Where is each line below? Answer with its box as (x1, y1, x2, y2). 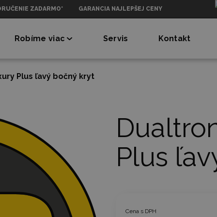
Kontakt (158, 33, 191, 43)
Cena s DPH (125, 207, 156, 215)
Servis (103, 33, 128, 43)
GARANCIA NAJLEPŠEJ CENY (78, 5, 162, 12)
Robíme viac (14, 33, 65, 43)
